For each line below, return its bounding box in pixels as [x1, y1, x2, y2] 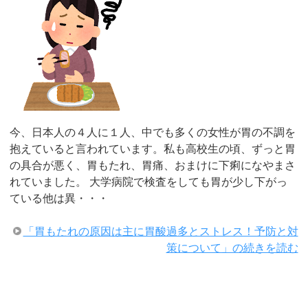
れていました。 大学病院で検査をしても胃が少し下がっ [10, 175, 288, 188]
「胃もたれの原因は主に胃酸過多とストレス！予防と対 [23, 225, 298, 237]
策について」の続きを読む [166, 241, 298, 254]
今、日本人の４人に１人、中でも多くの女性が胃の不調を [10, 126, 296, 138]
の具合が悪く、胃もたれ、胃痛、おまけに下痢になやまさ [10, 159, 296, 171]
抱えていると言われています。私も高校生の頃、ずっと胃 [10, 142, 296, 155]
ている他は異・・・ [10, 192, 109, 204]
